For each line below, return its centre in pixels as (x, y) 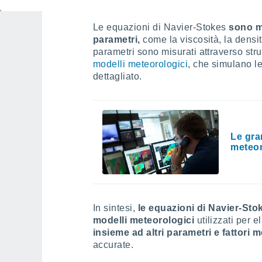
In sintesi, (116, 208)
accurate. (113, 245)
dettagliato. (118, 76)
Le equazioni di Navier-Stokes (161, 27)
